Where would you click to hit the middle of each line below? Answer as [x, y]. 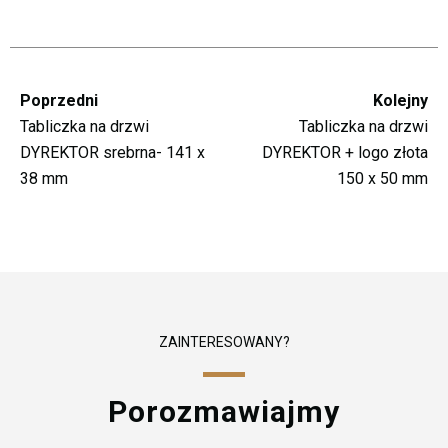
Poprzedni [59, 101]
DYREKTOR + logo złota [345, 153]
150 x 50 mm [382, 179]
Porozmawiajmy [224, 412]
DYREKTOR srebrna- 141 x [112, 153]
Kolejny [400, 101]
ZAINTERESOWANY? [224, 342]
